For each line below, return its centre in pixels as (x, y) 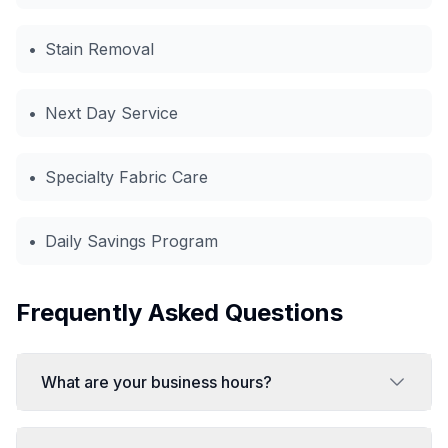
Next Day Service (111, 113)
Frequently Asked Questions (179, 312)
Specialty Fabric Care (126, 177)
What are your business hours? (156, 382)
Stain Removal (99, 49)
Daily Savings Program (131, 241)
